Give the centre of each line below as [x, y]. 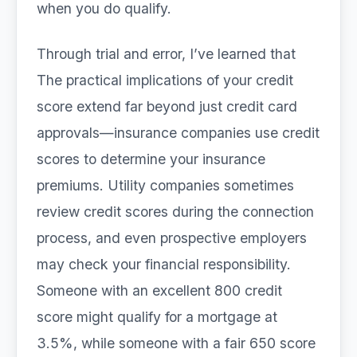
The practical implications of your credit [165, 80]
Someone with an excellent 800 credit [159, 290]
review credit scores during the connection [175, 212]
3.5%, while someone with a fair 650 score [176, 343]
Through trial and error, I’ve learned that [166, 54]
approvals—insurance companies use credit [178, 133]
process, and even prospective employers [172, 238]
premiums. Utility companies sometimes [165, 185]
